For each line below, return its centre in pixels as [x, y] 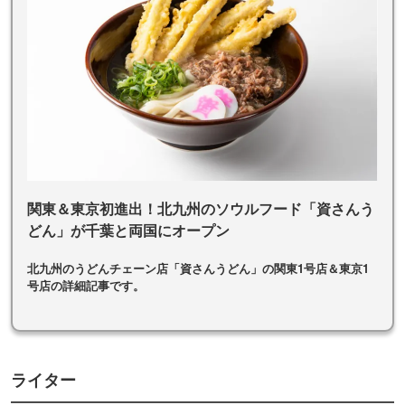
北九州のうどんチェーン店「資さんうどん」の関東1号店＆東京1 [198, 268]
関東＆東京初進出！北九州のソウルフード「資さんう [201, 209]
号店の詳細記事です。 [86, 286]
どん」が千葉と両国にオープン [128, 231]
